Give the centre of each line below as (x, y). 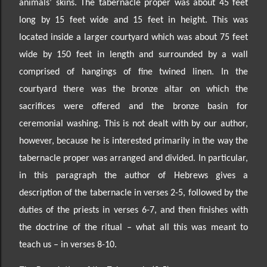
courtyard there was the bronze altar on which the (133, 89)
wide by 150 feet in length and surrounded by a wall (133, 55)
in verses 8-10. (89, 245)
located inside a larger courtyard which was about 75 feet (133, 38)
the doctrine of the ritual (73, 228)
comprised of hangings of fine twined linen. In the (133, 72)
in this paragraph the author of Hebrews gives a (133, 176)
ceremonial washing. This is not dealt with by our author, (133, 124)
